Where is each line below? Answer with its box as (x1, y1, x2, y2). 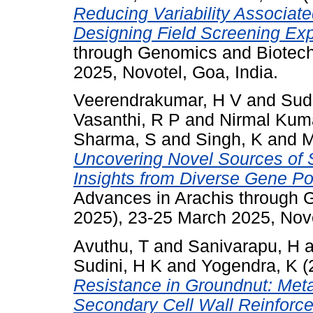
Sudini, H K (73, 256, 162, 276)
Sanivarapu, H (188, 237, 300, 256)
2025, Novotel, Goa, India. (73, 62, 278, 82)
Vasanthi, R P (73, 110, 180, 130)
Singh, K (196, 130, 263, 150)
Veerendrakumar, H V (73, 91, 242, 110)
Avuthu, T (73, 237, 149, 256)
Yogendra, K (201, 256, 298, 276)
